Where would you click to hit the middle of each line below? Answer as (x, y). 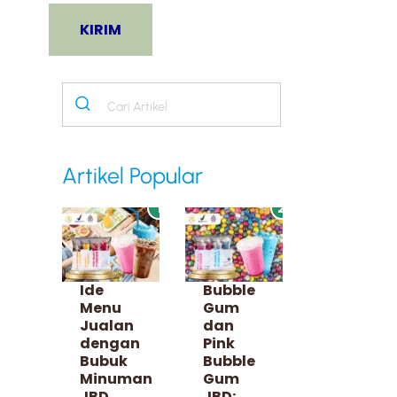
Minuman (117, 378)
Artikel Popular (133, 175)
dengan (110, 343)
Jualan (107, 325)
